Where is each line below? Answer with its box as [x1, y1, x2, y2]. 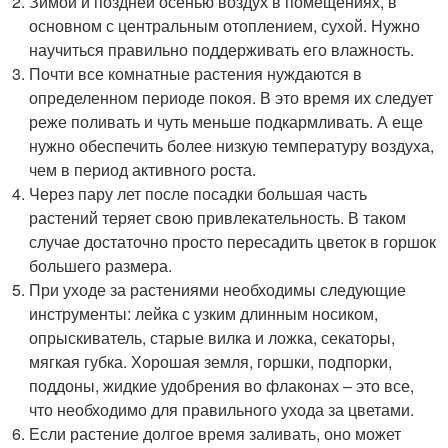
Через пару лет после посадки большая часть [29, 182, 368, 205]
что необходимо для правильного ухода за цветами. [29, 398, 415, 421]
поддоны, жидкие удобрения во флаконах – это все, [29, 374, 415, 397]
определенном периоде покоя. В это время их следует [29, 86, 434, 109]
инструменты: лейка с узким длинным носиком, [29, 302, 379, 325]
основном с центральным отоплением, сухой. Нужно [29, 14, 421, 37]
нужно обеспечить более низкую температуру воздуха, [29, 134, 435, 157]
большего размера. [29, 254, 173, 277]
